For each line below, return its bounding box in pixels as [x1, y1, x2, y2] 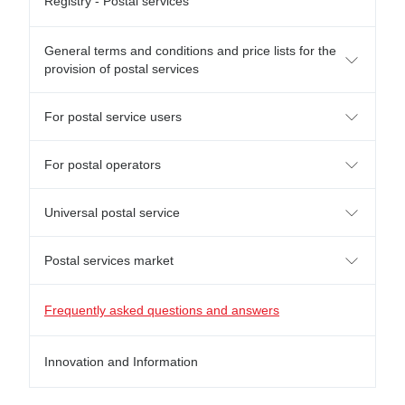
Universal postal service [44, 205, 180, 220]
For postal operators [44, 157, 161, 172]
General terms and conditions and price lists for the [44, 43, 336, 58]
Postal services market [44, 253, 174, 268]
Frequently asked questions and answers [44, 303, 279, 317]
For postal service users [44, 109, 182, 124]
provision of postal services [44, 61, 199, 76]
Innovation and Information [44, 354, 198, 369]
